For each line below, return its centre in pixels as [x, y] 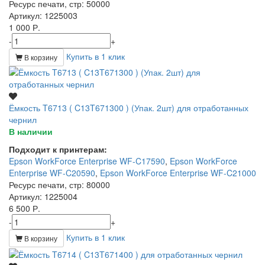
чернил [23, 119]
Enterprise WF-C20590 [52, 172]
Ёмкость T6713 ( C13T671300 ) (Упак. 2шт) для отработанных [129, 107]
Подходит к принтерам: [58, 149]
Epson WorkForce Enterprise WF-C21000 [178, 172]
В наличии [31, 131]
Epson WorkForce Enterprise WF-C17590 [87, 161]
